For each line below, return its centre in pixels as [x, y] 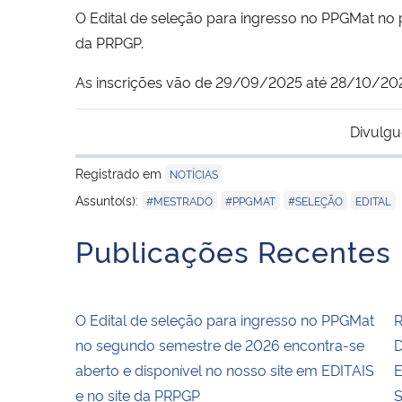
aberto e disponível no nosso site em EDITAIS [225, 369]
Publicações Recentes [233, 250]
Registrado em [120, 172]
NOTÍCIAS [194, 173]
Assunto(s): [109, 199]
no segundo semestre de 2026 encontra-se [220, 344]
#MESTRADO [179, 200]
